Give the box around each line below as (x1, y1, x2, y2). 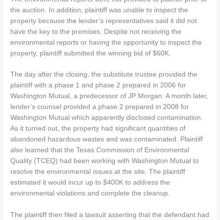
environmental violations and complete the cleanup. (10, 190, 170, 197)
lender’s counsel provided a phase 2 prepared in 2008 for (10, 103, 190, 111)
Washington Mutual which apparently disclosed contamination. (10, 114, 203, 122)
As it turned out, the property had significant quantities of (10, 125, 186, 133)
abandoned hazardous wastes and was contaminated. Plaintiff (10, 136, 203, 143)
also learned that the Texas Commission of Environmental (10, 146, 190, 154)
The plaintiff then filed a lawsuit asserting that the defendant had (10, 211, 210, 219)
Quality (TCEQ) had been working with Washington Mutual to (10, 157, 199, 165)
